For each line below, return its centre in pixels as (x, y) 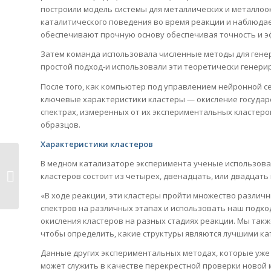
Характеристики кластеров (97, 144)
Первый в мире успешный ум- (79, 169)
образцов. (60, 124)
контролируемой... (57, 182)
